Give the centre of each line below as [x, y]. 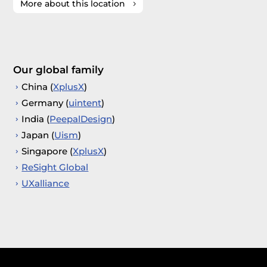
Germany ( [45, 103]
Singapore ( [47, 151]
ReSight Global [55, 167]
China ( [38, 86]
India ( [36, 119]
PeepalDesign [81, 119]
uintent [85, 103]
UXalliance [46, 183]
